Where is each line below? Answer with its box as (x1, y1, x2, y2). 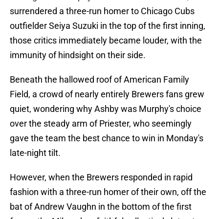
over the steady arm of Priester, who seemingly (10, 118, 192, 129)
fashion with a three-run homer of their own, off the (10, 187, 206, 197)
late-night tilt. (10, 148, 61, 158)
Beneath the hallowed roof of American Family (10, 74, 189, 85)
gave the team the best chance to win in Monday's (10, 133, 203, 144)
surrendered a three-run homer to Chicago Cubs (10, 6, 195, 17)
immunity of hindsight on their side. (10, 50, 146, 61)
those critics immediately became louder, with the (10, 35, 202, 46)
